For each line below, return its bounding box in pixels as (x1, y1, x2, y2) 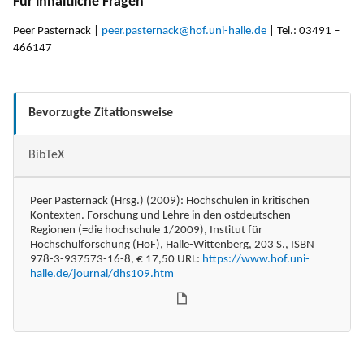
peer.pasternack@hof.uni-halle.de (102, 25, 266, 38)
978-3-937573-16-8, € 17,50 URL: (30, 253, 202, 266)
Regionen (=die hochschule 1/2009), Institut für (30, 223, 262, 236)
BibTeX (28, 148, 64, 162)
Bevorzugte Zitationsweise (28, 106, 173, 119)
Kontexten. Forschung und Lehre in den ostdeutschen (30, 209, 291, 222)
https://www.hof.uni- (202, 253, 310, 266)
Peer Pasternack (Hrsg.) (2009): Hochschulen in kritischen (30, 194, 310, 207)
